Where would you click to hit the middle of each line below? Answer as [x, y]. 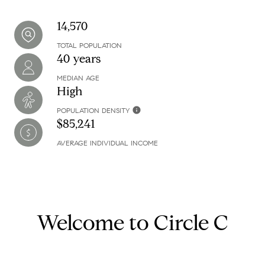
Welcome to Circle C [132, 223]
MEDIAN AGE [78, 78]
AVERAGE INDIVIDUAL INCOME [107, 143]
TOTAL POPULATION [89, 45]
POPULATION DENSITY [93, 110]
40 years [79, 59]
